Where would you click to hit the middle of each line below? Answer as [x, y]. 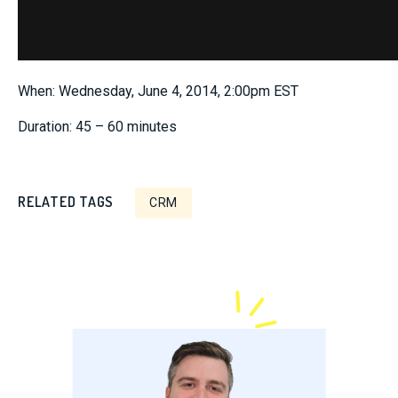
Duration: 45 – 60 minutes [97, 127]
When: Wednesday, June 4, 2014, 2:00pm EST [158, 91]
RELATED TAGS [66, 202]
